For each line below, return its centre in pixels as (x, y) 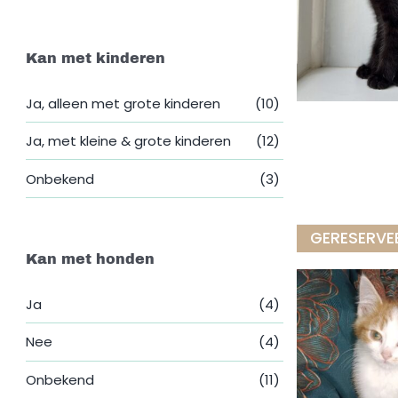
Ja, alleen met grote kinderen (123, 103)
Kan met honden (91, 259)
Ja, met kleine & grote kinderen (129, 141)
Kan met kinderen (96, 58)
